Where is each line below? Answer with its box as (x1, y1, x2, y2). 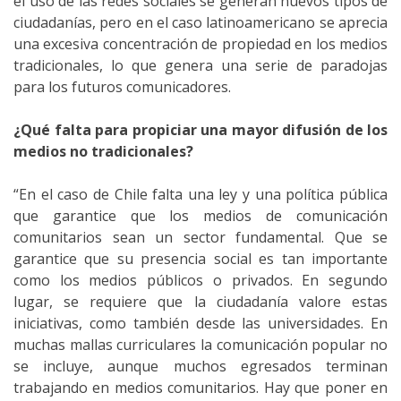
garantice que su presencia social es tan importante (13, 248, 388, 269)
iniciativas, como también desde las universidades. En (13, 312, 388, 333)
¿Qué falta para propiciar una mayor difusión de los (13, 119, 388, 140)
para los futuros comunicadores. (13, 76, 231, 97)
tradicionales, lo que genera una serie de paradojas (13, 55, 388, 75)
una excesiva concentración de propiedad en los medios (13, 33, 388, 54)
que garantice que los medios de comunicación (13, 205, 388, 226)
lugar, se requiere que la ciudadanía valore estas (13, 291, 388, 311)
